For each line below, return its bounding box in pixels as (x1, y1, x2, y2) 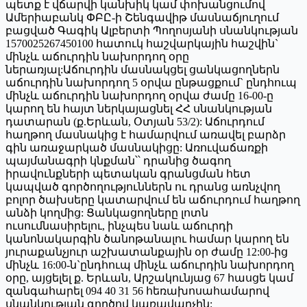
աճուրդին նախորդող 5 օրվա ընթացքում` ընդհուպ (5, 76, 297, 88)
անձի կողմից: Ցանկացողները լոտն (5, 206, 208, 219)
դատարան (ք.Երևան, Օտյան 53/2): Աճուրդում (5, 115, 265, 127)
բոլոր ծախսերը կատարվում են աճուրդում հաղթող (5, 193, 300, 206)
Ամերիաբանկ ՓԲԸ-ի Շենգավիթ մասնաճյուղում (5, 11, 279, 23)
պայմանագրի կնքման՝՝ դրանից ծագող (5, 154, 231, 167)
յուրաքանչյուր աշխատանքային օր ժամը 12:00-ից (5, 245, 288, 258)
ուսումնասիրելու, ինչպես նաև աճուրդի (5, 219, 233, 232)
